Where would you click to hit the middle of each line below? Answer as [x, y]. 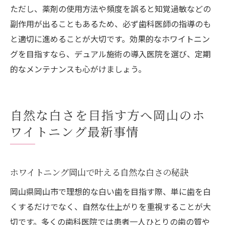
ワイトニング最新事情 [75, 131]
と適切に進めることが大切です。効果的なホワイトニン [110, 38]
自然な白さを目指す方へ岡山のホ [108, 115]
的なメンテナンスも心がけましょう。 [78, 69]
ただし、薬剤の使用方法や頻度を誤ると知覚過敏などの [110, 8]
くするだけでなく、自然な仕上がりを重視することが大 [110, 206]
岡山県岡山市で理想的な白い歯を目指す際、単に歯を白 [110, 191]
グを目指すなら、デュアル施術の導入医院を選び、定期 [110, 53]
